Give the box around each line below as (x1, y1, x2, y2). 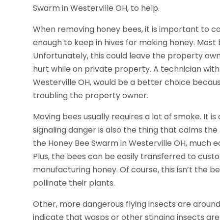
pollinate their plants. (33, 177, 115, 189)
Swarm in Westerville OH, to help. (33, 2, 160, 14)
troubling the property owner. (33, 89, 149, 101)
